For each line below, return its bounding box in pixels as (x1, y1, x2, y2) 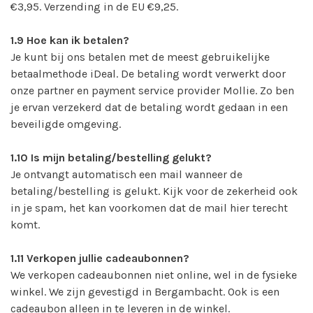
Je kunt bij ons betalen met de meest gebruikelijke (10, 50, 270, 64)
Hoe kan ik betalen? (24, 33, 129, 47)
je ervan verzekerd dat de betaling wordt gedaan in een (10, 100, 288, 114)
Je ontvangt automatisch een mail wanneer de (10, 167, 242, 181)
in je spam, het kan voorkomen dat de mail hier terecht (10, 201, 288, 214)
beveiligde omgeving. (10, 117, 121, 131)
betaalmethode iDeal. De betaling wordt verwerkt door (10, 66, 286, 80)
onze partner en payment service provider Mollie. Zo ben (10, 83, 294, 97)
